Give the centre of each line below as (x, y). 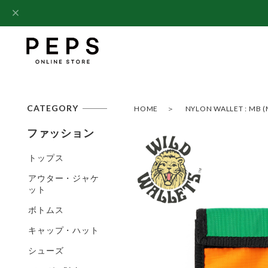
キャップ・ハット (64, 230)
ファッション (60, 133)
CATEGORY (53, 108)
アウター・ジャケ (64, 178)
